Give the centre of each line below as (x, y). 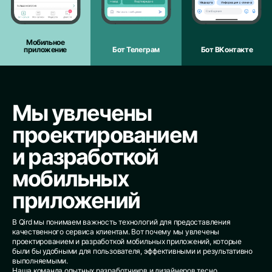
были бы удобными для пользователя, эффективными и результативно (132, 251)
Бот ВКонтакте (227, 49)
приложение (46, 49)
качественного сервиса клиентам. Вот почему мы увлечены (116, 232)
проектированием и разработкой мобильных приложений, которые (127, 241)
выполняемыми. (40, 261)
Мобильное (46, 42)
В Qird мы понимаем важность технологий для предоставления (121, 222)
